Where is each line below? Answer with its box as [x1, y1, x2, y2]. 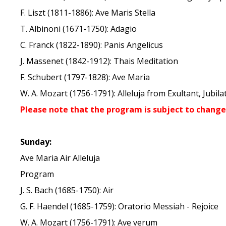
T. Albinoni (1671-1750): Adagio [20, 23, 137, 34]
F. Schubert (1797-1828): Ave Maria [20, 72, 150, 83]
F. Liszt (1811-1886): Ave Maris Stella [20, 7, 156, 18]
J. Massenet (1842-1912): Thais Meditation [20, 55, 179, 67]
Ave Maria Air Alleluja [20, 152, 100, 163]
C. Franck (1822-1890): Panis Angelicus [20, 39, 163, 50]
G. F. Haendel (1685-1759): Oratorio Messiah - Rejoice [20, 201, 219, 212]
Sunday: [20, 136, 52, 147]
